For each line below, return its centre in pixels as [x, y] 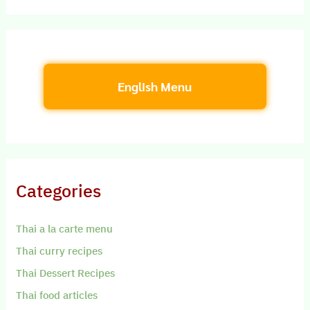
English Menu [155, 86]
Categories [59, 191]
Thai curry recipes [60, 250]
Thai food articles [57, 295]
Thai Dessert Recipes [66, 273]
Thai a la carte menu [65, 228]
